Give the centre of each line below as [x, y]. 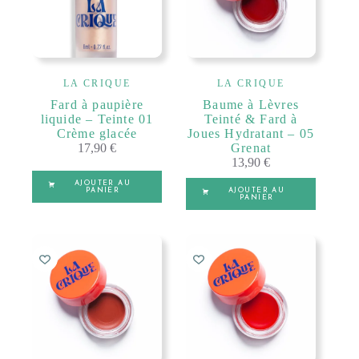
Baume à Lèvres [251, 104]
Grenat [251, 147]
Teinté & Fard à [251, 119]
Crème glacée [97, 133]
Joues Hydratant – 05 [251, 133]
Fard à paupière [97, 104]
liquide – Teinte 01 [97, 119]
